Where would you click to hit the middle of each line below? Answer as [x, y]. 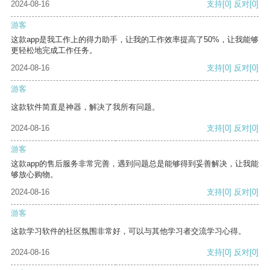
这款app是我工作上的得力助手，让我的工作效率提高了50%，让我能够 [135, 40]
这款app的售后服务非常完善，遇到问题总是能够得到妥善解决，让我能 [135, 164]
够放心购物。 [34, 175]
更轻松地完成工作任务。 [54, 51]
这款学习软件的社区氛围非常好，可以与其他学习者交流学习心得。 [128, 231]
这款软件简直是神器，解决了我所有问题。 [85, 107]
